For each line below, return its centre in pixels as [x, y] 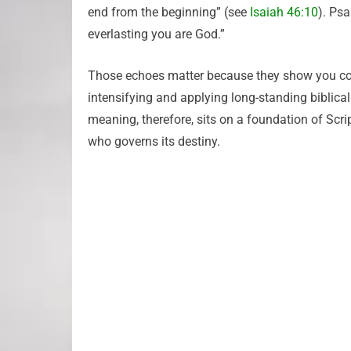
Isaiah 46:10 [284, 12]
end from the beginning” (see [169, 12]
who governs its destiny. [154, 141]
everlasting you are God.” [156, 34]
